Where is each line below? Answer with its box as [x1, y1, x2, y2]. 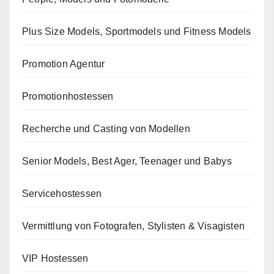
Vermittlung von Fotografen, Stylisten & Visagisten [22, 221, 245, 232]
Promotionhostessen [22, 91, 114, 102]
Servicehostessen [22, 188, 102, 199]
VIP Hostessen [22, 253, 89, 264]
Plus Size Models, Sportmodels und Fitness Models [22, 26, 251, 37]
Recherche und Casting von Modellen [22, 124, 190, 135]
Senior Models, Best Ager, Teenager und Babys [22, 156, 232, 167]
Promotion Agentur [22, 59, 105, 70]
